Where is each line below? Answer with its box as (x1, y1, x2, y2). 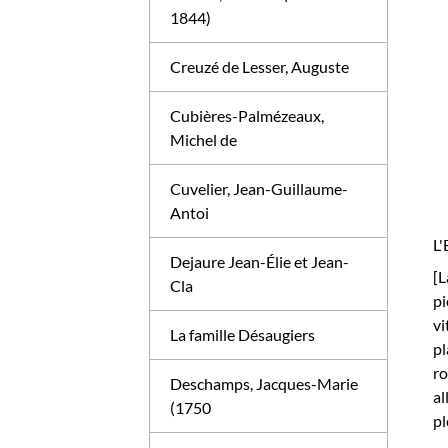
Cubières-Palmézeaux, (170, 106, 325, 125)
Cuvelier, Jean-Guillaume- (170, 179, 349, 198)
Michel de (170, 130, 238, 149)
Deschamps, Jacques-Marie (170, 374, 359, 393)
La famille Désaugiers (170, 325, 316, 344)
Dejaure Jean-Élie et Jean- (170, 252, 350, 271)
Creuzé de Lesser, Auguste (170, 57, 350, 76)
